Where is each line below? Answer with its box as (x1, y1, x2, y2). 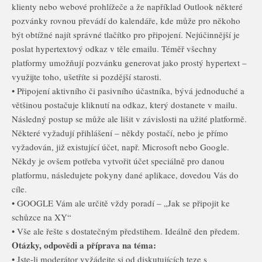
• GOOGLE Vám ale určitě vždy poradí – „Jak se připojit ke (12, 197, 230, 209)
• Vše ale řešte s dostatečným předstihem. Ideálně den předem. (12, 225, 240, 237)
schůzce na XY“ (12, 211, 71, 223)
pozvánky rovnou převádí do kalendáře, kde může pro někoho (12, 15, 240, 26)
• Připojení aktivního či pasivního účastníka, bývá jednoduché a (12, 85, 244, 96)
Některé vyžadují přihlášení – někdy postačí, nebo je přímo (12, 127, 228, 139)
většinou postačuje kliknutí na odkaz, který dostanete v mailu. (12, 99, 237, 111)
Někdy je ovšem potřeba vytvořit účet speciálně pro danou (12, 155, 225, 167)
